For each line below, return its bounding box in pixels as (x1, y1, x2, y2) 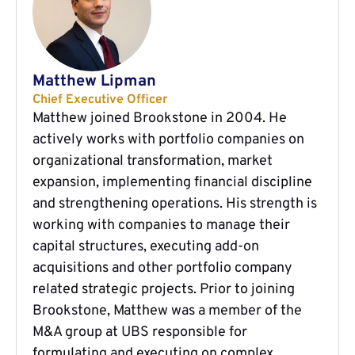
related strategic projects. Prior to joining (32, 280, 295, 299)
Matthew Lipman (32, 71, 156, 92)
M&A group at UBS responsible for (32, 323, 247, 342)
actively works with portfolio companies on (32, 130, 304, 149)
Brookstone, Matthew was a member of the (32, 301, 302, 320)
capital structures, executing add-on (32, 237, 259, 256)
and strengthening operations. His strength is (32, 194, 317, 213)
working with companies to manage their (32, 216, 290, 235)
